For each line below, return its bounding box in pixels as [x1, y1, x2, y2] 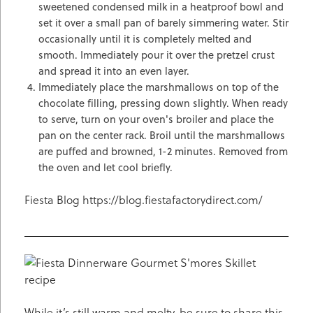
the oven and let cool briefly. [38, 159, 173, 175]
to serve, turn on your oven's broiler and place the [38, 111, 274, 127]
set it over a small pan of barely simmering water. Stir [38, 15, 289, 31]
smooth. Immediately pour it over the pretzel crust [38, 47, 275, 63]
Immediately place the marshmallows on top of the [38, 79, 279, 95]
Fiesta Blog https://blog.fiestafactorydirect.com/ [24, 191, 263, 208]
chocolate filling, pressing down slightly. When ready [38, 95, 288, 111]
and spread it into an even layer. [38, 63, 189, 79]
